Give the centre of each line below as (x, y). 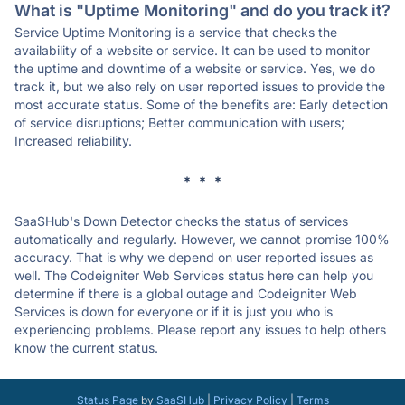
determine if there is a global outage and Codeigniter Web (186, 293)
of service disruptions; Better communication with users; (179, 122)
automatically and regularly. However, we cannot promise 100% (202, 239)
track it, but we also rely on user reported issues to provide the (200, 86)
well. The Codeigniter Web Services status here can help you (194, 275)
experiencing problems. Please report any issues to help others (200, 330)
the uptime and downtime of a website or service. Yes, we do (195, 68)
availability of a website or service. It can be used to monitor (192, 50)
